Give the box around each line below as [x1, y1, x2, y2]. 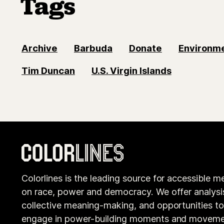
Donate [128, 42, 162, 53]
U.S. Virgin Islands [91, 64, 171, 76]
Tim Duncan [21, 64, 75, 76]
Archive [21, 42, 57, 53]
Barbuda [73, 42, 112, 53]
